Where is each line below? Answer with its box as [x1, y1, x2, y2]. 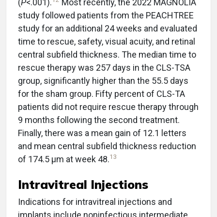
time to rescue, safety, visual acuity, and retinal [18, 36, 195, 46]
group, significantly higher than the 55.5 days [18, 76, 188, 86]
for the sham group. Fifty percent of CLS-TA [18, 89, 185, 99]
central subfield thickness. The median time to [18, 49, 196, 60]
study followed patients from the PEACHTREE [18, 10, 194, 20]
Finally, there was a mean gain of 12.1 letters [18, 128, 186, 138]
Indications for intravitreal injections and [18, 197, 172, 207]
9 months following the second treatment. [18, 115, 180, 125]
